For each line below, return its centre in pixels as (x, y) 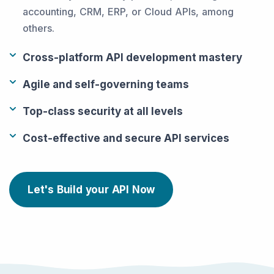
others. (39, 28)
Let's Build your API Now (91, 190)
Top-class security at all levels (103, 112)
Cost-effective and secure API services (126, 139)
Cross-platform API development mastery (132, 58)
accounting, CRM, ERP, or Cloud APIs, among (128, 12)
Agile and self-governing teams (106, 85)
